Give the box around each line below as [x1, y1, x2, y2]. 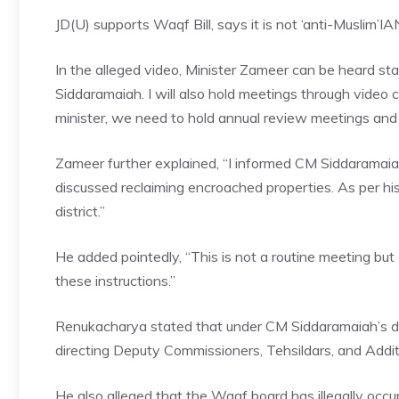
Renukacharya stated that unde [55, 317, 257, 335]
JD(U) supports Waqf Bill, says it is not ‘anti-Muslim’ [55, 15, 379, 33]
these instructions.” [55, 272, 175, 289]
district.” [55, 202, 105, 220]
